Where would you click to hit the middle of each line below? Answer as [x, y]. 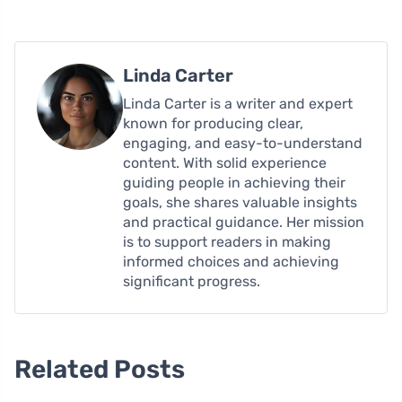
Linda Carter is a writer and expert [238, 104]
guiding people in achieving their [234, 183]
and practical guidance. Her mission [244, 223]
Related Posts [100, 370]
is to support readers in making [227, 242]
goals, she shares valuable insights [240, 203]
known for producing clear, [213, 124]
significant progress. [192, 282]
